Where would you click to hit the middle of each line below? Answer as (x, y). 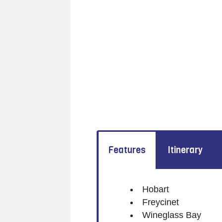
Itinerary (185, 150)
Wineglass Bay (171, 215)
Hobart (155, 189)
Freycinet (160, 202)
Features (127, 150)
